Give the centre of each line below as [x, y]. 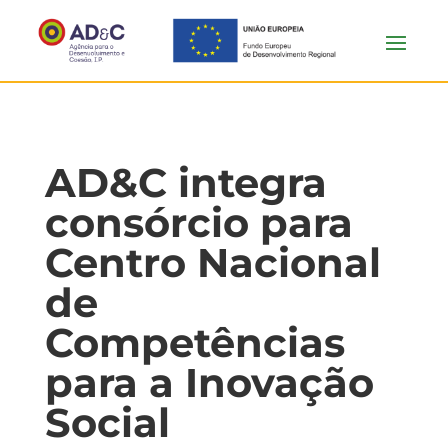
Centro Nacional [212, 262]
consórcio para [198, 222]
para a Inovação [209, 382]
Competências [194, 342]
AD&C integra [185, 182]
